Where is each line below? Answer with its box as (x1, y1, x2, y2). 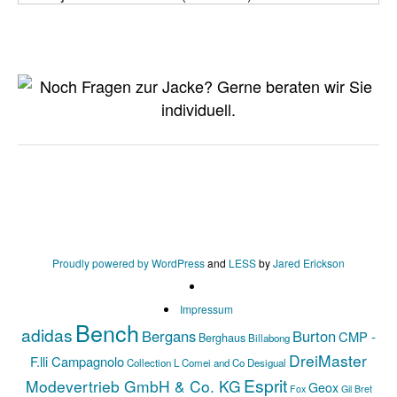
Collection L (127, 355, 179, 370)
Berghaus (198, 329, 245, 346)
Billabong (248, 331, 290, 345)
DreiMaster (289, 349, 367, 371)
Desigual (247, 355, 286, 370)
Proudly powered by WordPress (52, 255, 205, 270)
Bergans (142, 325, 196, 346)
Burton (292, 325, 336, 346)
